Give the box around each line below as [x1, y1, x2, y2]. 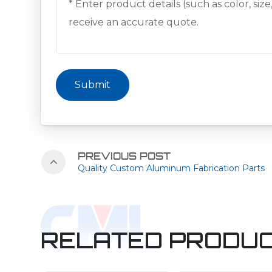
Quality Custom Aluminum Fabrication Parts [78, 162, 265, 174]
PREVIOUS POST [78, 149, 171, 162]
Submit [75, 78, 111, 90]
